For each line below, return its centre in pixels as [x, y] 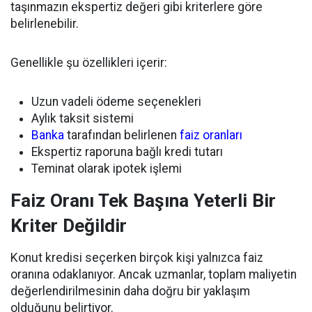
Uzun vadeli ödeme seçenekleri [116, 102]
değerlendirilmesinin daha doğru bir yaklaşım [130, 291]
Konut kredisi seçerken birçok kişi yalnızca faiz [137, 258]
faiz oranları [211, 135]
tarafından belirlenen [122, 135]
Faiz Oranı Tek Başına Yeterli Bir [143, 201]
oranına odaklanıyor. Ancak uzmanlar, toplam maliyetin [154, 275]
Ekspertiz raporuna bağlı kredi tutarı [127, 152]
